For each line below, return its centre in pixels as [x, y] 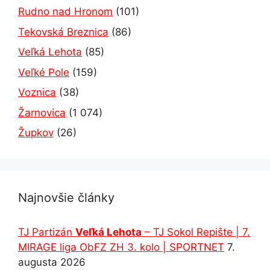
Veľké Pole [44, 72]
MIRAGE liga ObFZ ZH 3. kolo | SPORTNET [121, 247]
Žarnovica [42, 112]
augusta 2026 [52, 262]
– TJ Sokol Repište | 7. [196, 232]
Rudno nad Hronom [65, 12]
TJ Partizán [47, 232]
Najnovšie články [66, 198]
